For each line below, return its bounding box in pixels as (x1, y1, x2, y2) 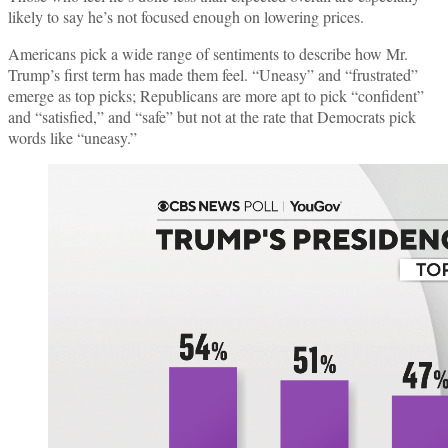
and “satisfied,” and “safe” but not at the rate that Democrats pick (8, 105, 416, 127)
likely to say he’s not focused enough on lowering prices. (8, 5, 364, 27)
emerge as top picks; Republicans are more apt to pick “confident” (8, 84, 424, 106)
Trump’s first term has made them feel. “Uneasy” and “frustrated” (8, 63, 418, 85)
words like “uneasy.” (8, 126, 137, 148)
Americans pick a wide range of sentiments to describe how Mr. (8, 42, 408, 64)
